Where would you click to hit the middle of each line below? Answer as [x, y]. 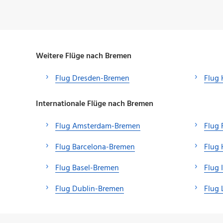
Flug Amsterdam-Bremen [98, 127]
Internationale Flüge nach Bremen [95, 104]
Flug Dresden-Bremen [92, 78]
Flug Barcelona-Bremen [95, 148]
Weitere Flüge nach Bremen [84, 56]
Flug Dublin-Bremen [90, 189]
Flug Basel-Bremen [87, 168]
